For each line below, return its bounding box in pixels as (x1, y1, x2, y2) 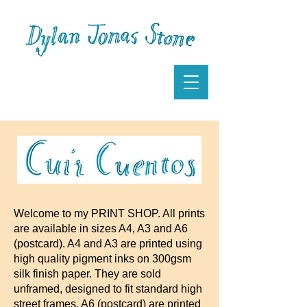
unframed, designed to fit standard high (14, 283, 202, 295)
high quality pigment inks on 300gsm (14, 253, 191, 265)
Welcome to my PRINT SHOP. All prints (14, 208, 205, 219)
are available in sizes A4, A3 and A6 (14, 223, 188, 234)
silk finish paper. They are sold (14, 268, 161, 280)
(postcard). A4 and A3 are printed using (14, 238, 202, 249)
